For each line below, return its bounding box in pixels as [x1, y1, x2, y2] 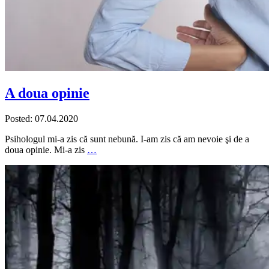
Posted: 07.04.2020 [5, 113, 78, 124]
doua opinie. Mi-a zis [5, 144, 87, 155]
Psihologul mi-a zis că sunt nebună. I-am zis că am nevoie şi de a [5, 133, 249, 144]
